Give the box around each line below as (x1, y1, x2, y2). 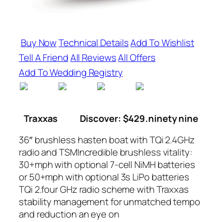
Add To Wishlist (130, 36, 194, 50)
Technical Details (58, 36, 129, 50)
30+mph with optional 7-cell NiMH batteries (19, 158, 195, 171)
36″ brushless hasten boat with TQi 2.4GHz (19, 133, 195, 147)
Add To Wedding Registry (19, 66, 123, 79)
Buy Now (20, 36, 57, 50)
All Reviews (70, 51, 116, 64)
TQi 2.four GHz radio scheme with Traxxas (19, 183, 189, 196)
